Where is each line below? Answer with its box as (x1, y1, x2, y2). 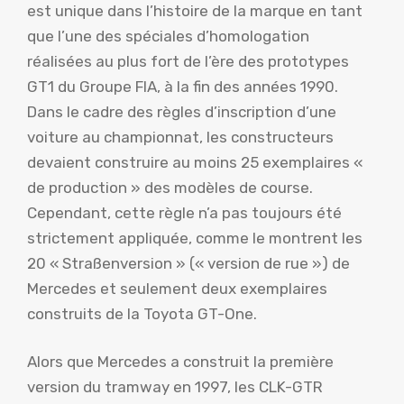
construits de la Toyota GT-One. (27, 304, 257, 323)
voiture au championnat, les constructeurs (27, 127, 334, 146)
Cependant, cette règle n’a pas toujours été (27, 203, 342, 222)
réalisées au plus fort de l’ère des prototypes (27, 51, 349, 70)
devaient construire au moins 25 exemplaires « (27, 152, 363, 171)
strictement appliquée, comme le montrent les (27, 228, 363, 247)
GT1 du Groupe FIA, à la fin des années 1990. (27, 77, 338, 96)
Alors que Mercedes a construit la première (27, 353, 334, 372)
